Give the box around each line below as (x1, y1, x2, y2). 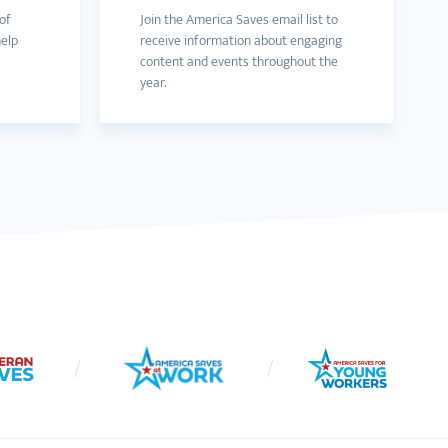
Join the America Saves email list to (139, 8, 338, 31)
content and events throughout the (139, 50, 338, 73)
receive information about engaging (139, 29, 342, 52)
